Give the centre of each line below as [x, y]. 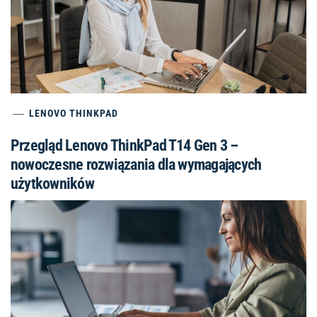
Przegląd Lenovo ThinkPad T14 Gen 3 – [125, 145]
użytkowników [52, 183]
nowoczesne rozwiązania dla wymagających [136, 164]
